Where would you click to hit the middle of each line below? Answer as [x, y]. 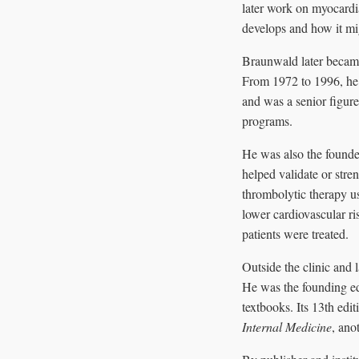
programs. [267, 120]
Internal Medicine [287, 326]
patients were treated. [295, 233]
